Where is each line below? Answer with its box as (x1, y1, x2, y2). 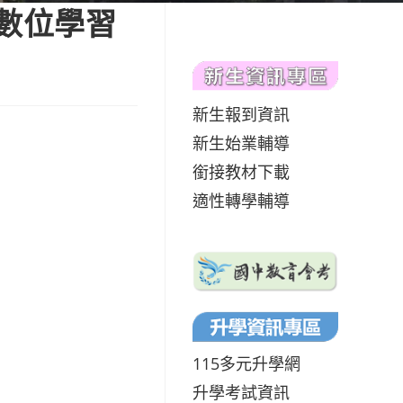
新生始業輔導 (193, 131, 290, 154)
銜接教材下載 (193, 160, 290, 183)
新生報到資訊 (193, 103, 290, 125)
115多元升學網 (193, 352, 300, 374)
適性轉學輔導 (193, 189, 290, 211)
